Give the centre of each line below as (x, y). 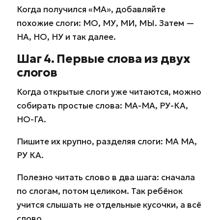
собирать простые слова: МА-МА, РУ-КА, (102, 106)
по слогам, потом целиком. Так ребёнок (100, 191)
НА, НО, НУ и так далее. (66, 37)
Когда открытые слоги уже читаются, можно (109, 92)
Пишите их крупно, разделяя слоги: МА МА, (107, 142)
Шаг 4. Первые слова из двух (104, 59)
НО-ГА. (31, 120)
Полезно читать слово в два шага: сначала (106, 178)
